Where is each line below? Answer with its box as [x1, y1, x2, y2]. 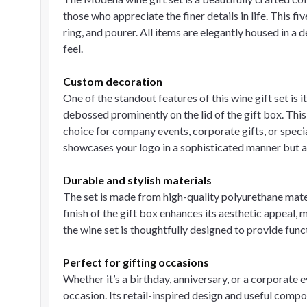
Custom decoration [63, 75, 162, 88]
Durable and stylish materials [63, 173, 212, 186]
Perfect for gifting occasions [63, 256, 209, 269]
